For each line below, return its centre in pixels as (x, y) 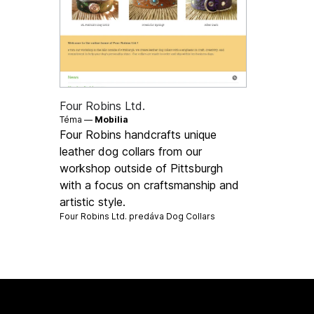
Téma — (77, 119)
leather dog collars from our (131, 151)
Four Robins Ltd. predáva (113, 216)
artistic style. (93, 202)
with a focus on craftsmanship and (150, 185)
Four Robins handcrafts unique (138, 134)
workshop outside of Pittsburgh (142, 168)
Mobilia (112, 119)
